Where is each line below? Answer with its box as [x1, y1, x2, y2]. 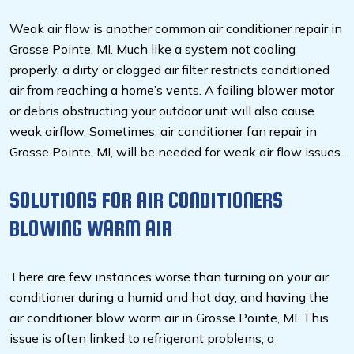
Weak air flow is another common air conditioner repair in [9, 21, 342, 37]
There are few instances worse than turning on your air [9, 269, 329, 285]
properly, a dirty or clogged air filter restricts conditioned [9, 62, 330, 78]
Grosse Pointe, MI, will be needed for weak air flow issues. [9, 144, 343, 160]
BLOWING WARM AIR [9, 216, 172, 242]
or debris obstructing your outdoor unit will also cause [9, 103, 314, 119]
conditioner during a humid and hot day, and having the [9, 289, 329, 306]
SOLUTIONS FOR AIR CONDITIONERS [9, 187, 283, 213]
